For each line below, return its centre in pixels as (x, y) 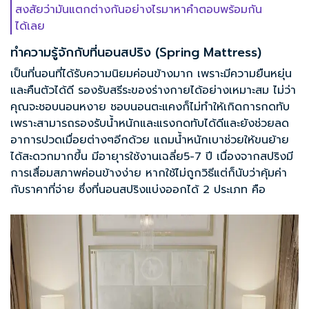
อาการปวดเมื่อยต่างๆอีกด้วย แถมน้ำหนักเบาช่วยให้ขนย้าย (150, 140)
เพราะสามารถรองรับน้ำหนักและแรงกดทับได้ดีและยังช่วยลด (150, 124)
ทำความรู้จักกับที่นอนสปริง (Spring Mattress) (136, 53)
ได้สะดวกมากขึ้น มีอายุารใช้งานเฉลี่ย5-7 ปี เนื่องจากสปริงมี (152, 157)
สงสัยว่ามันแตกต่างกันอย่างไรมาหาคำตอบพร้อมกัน (139, 10)
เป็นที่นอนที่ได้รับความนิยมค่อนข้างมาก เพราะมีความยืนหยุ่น (151, 74)
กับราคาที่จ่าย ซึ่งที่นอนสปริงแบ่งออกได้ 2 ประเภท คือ (138, 190)
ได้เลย (30, 27)
